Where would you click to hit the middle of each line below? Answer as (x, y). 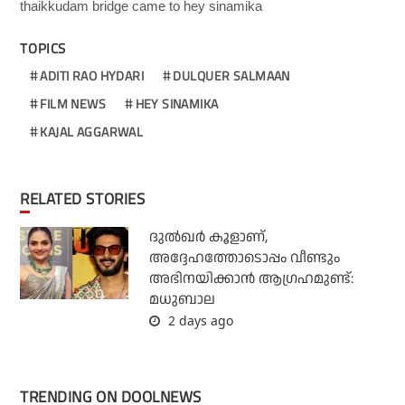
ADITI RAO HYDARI (92, 75)
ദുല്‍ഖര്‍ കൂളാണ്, (208, 237)
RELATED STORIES (87, 198)
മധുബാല (182, 299)
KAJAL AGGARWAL (92, 131)
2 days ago (198, 320)
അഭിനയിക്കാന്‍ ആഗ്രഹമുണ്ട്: (251, 278)
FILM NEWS (73, 103)
